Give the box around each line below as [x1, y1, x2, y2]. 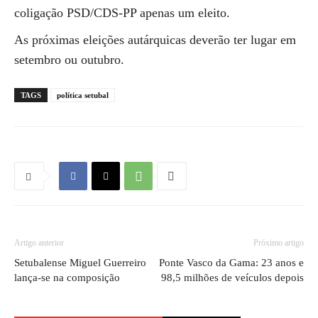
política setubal [57, 91, 109, 99]
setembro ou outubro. [14, 53, 124, 67]
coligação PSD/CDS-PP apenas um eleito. [14, 6, 230, 20]
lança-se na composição [14, 272, 120, 283]
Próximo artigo [253, 238, 304, 248]
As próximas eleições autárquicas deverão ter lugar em [14, 33, 296, 47]
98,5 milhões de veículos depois [161, 272, 304, 283]
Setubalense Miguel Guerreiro [14, 257, 146, 268]
